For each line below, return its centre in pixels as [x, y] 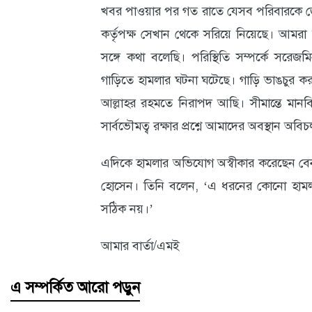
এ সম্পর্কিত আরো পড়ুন [75, 288]
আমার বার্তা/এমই [140, 246]
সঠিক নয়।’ [127, 209]
